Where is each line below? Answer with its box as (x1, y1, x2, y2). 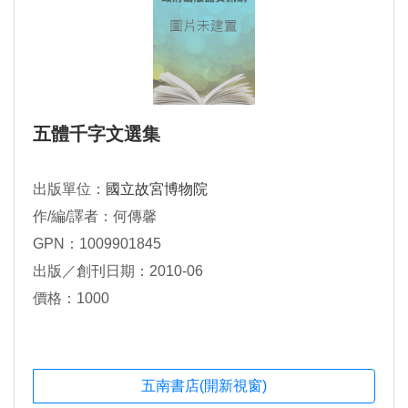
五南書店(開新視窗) (141, 378, 267, 394)
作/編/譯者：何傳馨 (33, 209, 157, 225)
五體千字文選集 (33, 124, 160, 145)
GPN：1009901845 (33, 236, 161, 252)
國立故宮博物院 (106, 181, 208, 198)
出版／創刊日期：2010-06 (33, 263, 203, 280)
